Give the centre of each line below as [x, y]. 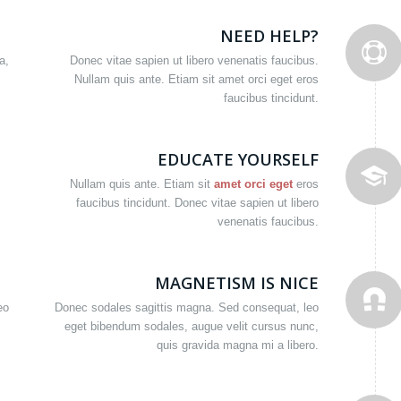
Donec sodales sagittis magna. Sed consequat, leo [187, 308]
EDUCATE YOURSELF [239, 160]
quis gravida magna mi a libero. [238, 346]
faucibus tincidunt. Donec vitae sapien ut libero [198, 203]
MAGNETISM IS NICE [237, 283]
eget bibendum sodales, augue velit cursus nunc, [192, 327]
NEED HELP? [270, 36]
